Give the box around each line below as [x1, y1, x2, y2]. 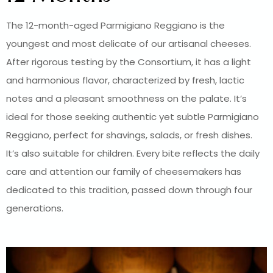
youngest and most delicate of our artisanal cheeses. [6, 37, 251, 51]
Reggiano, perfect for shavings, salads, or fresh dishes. [6, 129, 252, 142]
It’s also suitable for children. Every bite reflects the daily [6, 147, 260, 160]
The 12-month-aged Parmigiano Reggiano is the [6, 19, 225, 32]
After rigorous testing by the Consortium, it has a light [6, 55, 251, 69]
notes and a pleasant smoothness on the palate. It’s [6, 92, 247, 105]
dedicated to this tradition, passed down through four [6, 183, 252, 197]
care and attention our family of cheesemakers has [6, 165, 241, 179]
